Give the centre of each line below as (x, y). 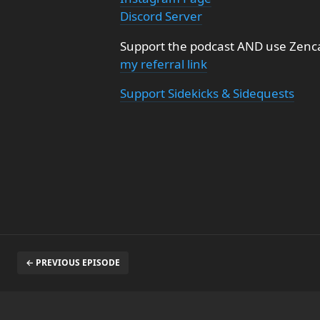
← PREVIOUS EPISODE (73, 262)
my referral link (164, 64)
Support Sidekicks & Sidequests (207, 93)
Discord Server (161, 16)
